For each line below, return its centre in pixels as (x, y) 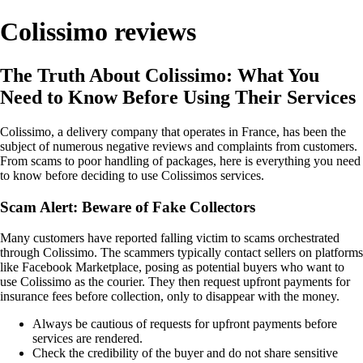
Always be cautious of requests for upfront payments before (185, 324)
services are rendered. (88, 339)
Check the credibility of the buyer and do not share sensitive (185, 353)
